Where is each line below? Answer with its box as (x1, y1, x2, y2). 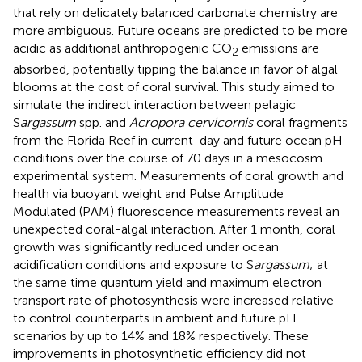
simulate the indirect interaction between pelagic (13, 96, 296, 112)
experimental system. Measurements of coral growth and (13, 167, 343, 183)
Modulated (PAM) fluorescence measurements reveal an (13, 203, 339, 219)
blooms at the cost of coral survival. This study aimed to (13, 78, 335, 95)
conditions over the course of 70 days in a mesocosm (13, 149, 322, 166)
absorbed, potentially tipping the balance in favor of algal (13, 61, 338, 77)
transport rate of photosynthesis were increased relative (13, 292, 334, 308)
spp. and (76, 114, 129, 130)
